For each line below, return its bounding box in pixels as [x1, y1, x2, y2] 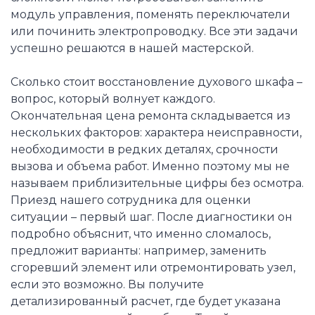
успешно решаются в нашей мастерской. [11, 41, 254, 55]
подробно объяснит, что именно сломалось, [11, 226, 271, 240]
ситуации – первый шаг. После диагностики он [11, 210, 292, 224]
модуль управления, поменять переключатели [11, 7, 290, 21]
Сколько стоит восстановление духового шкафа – [11, 75, 302, 89]
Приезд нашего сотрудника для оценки [11, 193, 251, 207]
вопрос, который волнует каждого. [11, 91, 215, 105]
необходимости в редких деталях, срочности [11, 142, 278, 156]
